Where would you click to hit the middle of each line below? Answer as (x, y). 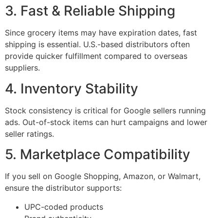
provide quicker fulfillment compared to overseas (96, 56)
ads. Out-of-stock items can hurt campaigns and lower (106, 122)
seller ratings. (29, 134)
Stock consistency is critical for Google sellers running (105, 110)
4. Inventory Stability (72, 88)
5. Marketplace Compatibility (98, 154)
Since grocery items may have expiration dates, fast (101, 33)
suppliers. (22, 68)
